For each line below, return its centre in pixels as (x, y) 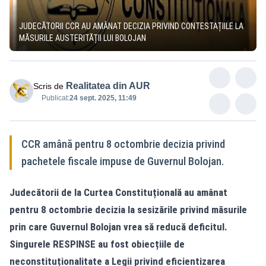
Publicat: (56, 98)
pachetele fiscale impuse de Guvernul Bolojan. (123, 161)
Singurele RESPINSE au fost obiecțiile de (97, 244)
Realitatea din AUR (108, 85)
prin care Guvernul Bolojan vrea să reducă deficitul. (118, 227)
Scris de (48, 86)
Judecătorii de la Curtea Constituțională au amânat (118, 192)
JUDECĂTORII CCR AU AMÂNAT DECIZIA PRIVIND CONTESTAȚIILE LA (131, 26)
